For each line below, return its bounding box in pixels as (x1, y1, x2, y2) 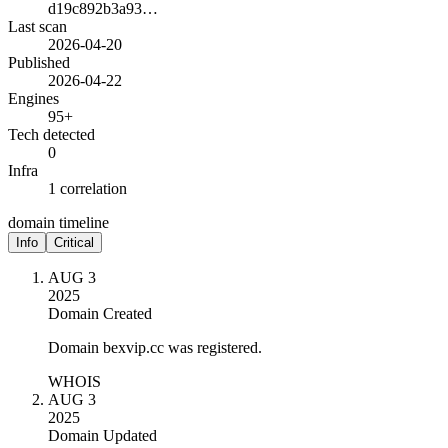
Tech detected (8, 125, 95, 143)
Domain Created (48, 304, 152, 322)
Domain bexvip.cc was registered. (48, 338, 262, 356)
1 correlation (48, 179, 127, 197)
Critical (54, 234, 94, 250)
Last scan (8, 17, 67, 35)
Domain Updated (48, 426, 157, 444)
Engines (8, 89, 59, 107)
